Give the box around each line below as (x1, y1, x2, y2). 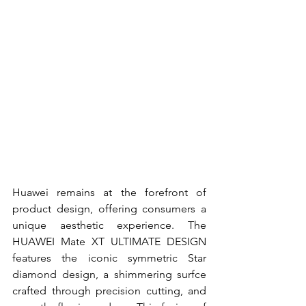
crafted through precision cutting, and (12, 284, 206, 298)
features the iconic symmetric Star (12, 251, 206, 265)
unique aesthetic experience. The (12, 219, 206, 232)
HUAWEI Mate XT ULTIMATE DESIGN (12, 235, 206, 249)
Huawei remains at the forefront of (12, 186, 206, 199)
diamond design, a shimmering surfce (12, 268, 206, 281)
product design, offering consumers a (12, 202, 206, 216)
